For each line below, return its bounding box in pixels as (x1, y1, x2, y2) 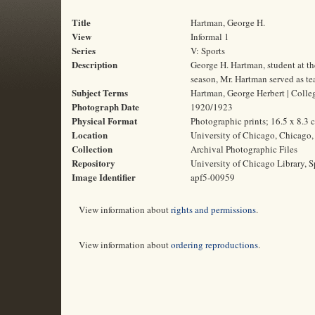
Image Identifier (72, 170, 136, 184)
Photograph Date (72, 100, 139, 113)
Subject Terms (72, 86, 128, 99)
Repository (72, 156, 115, 169)
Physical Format (72, 114, 137, 127)
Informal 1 (191, 30, 229, 43)
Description (72, 58, 117, 71)
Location (72, 128, 108, 141)
